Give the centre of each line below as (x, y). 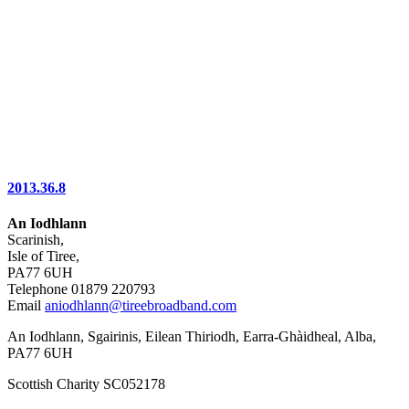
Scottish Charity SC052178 (86, 384)
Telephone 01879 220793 (81, 289)
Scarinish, (36, 240)
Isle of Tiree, (43, 257)
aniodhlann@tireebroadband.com (141, 306)
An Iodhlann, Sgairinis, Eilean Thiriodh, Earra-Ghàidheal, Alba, (192, 337)
